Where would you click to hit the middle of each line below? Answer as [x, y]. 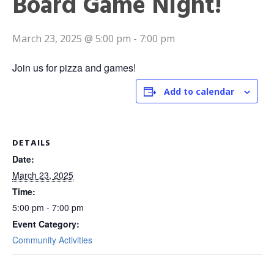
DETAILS [31, 143]
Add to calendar [199, 92]
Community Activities [52, 240]
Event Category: [46, 224]
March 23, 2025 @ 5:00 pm [72, 39]
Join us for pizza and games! [74, 68]
